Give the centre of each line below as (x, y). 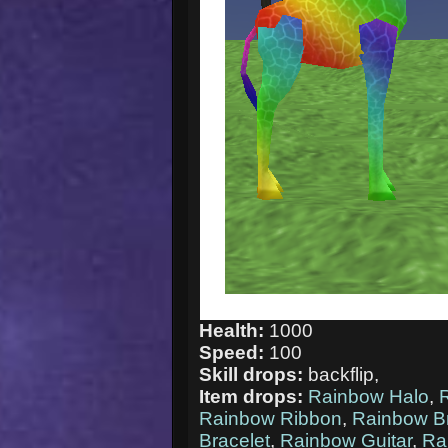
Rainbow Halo (369, 396)
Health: (234, 330)
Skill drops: (254, 374)
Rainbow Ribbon (271, 418)
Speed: (234, 352)
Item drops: (254, 396)
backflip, (344, 374)
